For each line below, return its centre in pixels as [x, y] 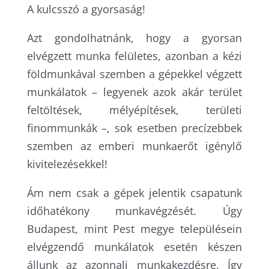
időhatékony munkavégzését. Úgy [134, 210]
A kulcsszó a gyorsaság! [86, 9]
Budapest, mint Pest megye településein [134, 228]
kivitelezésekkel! [67, 164]
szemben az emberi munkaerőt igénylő [134, 146]
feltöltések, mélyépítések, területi [134, 110]
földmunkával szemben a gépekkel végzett [134, 74]
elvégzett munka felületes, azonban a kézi [134, 56]
